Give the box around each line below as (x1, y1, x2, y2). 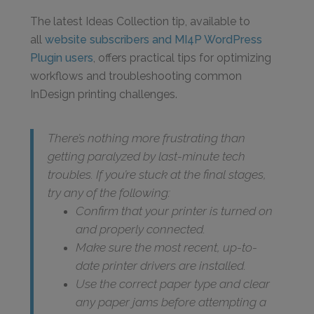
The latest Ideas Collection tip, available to (30, 15, 251, 28)
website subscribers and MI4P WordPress (45, 33, 263, 46)
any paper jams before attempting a (76, 295, 267, 309)
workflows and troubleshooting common (30, 69, 243, 83)
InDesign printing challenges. (30, 88, 178, 101)
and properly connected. (76, 222, 206, 236)
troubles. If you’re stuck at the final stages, (48, 168, 267, 182)
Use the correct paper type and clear (76, 277, 271, 291)
